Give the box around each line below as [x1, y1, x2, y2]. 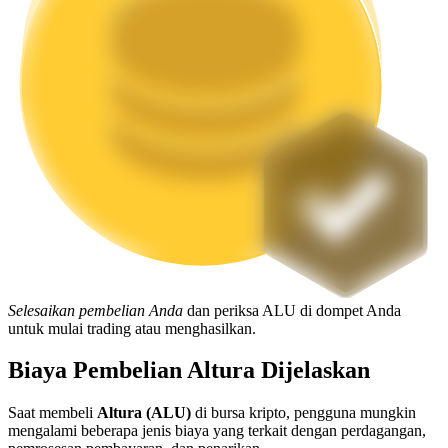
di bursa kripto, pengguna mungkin [191, 404, 416, 422]
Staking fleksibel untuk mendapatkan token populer [48, 299, 372, 316]
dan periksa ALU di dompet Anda [183, 301, 401, 319]
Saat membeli [8, 404, 97, 422]
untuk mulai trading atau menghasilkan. [8, 319, 256, 337]
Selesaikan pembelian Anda [8, 301, 183, 319]
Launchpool [48, 265, 124, 282]
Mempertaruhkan [48, 27, 156, 44]
